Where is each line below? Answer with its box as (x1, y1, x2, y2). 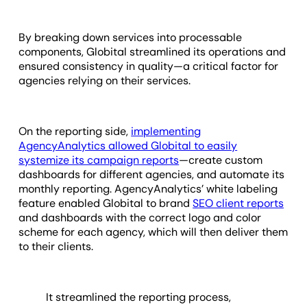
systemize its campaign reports (19, 153, 180, 168)
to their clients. (19, 239, 94, 254)
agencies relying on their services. (19, 73, 191, 88)
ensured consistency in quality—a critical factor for (19, 59, 279, 74)
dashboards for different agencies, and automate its (19, 167, 285, 182)
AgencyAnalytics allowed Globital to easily (19, 138, 238, 153)
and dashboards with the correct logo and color (19, 210, 262, 225)
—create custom (179, 153, 263, 168)
